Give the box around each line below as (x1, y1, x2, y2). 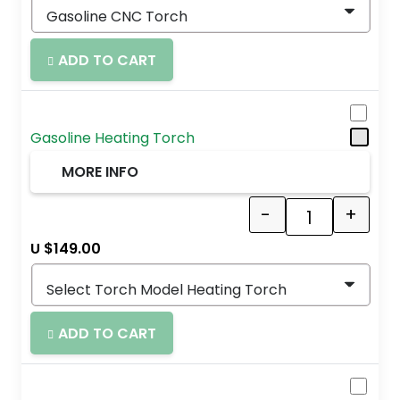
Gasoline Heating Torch (30, 127, 195, 148)
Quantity (307, 215, 369, 237)
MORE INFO (62, 162, 139, 183)
